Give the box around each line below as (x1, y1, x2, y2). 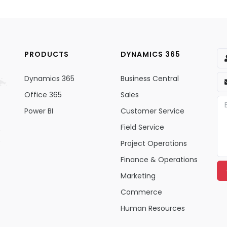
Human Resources (120, 203, 185, 213)
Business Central (120, 73, 179, 84)
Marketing (120, 171, 156, 181)
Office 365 (24, 90, 62, 100)
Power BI (24, 106, 53, 116)
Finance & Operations (120, 155, 198, 165)
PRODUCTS (24, 49, 69, 59)
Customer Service (120, 106, 184, 116)
